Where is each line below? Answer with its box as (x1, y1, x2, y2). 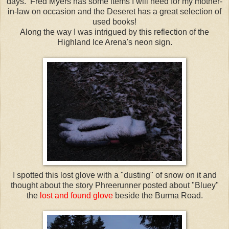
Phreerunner (95, 180, 141, 190)
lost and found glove (39, 191, 113, 200)
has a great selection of (135, 7, 221, 16)
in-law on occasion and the (8, 7, 107, 16)
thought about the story (10, 180, 95, 190)
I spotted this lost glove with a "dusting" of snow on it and (12, 170, 217, 179)
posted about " (140, 180, 195, 190)
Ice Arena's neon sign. (90, 37, 172, 47)
